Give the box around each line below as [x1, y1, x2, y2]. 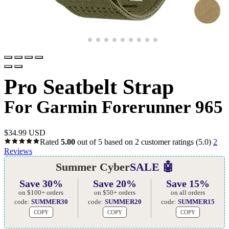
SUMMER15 [178, 197, 215, 205]
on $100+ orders [18, 188, 64, 196]
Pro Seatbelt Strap [4, 75, 174, 99]
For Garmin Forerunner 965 [4, 97, 223, 117]
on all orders [171, 188, 205, 196]
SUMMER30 [31, 197, 68, 205]
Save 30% [19, 177, 63, 189]
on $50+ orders [94, 188, 135, 196]
